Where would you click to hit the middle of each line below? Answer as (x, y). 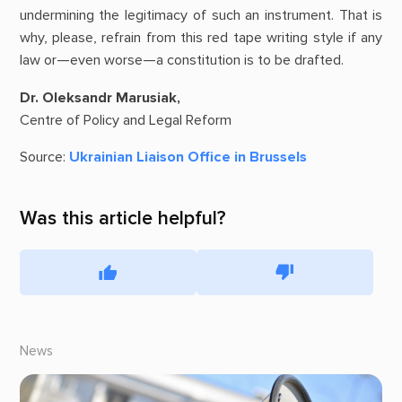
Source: (44, 157)
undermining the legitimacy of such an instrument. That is (201, 16)
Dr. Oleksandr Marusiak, (100, 97)
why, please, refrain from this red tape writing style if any (201, 38)
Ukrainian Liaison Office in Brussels (188, 157)
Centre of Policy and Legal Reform (127, 120)
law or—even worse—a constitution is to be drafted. (181, 61)
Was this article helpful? (122, 218)
